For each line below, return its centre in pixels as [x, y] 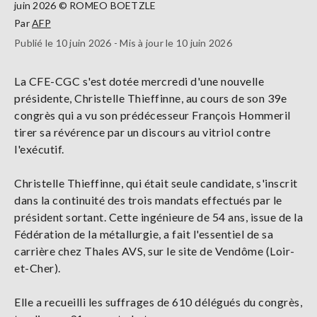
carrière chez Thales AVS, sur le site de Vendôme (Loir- [155, 251]
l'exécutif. [39, 149]
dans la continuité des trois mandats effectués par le [148, 200]
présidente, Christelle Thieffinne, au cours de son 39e [150, 98]
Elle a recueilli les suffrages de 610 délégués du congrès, [158, 302]
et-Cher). [38, 268]
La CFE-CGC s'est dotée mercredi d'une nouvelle [139, 81]
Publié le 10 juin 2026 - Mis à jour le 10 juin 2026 [123, 43]
